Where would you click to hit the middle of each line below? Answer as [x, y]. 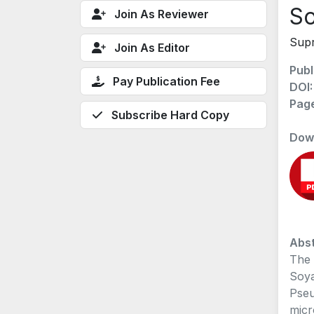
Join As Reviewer [162, 14]
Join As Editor [152, 47]
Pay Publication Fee [166, 81]
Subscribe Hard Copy [170, 115]
